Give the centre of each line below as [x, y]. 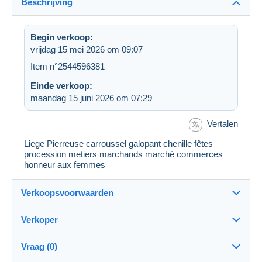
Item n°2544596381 [68, 67]
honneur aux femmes [65, 164]
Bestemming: [61, 231]
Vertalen [223, 124]
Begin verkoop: [62, 37]
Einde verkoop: [61, 86]
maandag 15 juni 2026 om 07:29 [91, 98]
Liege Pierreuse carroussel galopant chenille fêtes [118, 143]
